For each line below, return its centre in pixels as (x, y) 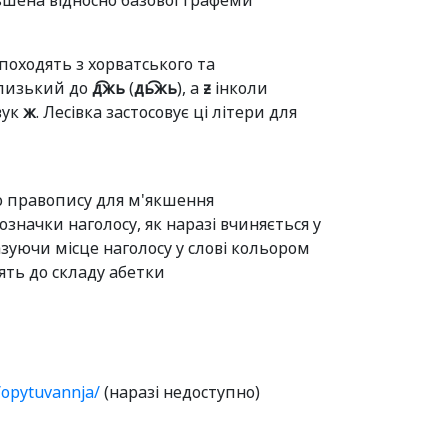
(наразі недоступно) (180, 392)
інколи (239, 88)
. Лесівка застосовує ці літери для (166, 112)
